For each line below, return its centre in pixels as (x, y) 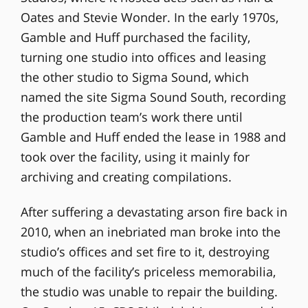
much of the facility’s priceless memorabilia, (148, 271)
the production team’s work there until (131, 117)
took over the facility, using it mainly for (135, 156)
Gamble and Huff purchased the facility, (135, 37)
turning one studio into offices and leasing (143, 57)
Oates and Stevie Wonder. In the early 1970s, (149, 17)
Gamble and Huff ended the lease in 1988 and (153, 136)
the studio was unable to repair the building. (149, 291)
